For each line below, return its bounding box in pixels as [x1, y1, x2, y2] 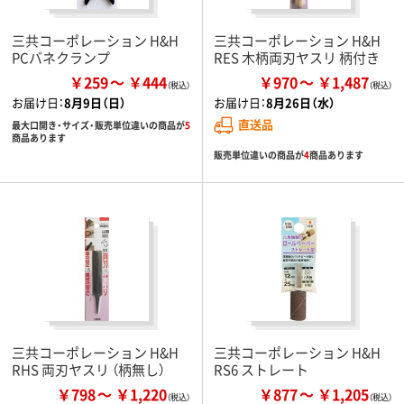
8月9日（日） [64, 93, 126, 111]
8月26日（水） [266, 93, 335, 111]
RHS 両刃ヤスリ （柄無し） [12, 359, 165, 379]
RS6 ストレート [214, 359, 308, 379]
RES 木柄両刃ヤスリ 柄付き [214, 47, 380, 67]
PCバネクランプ [12, 47, 110, 67]
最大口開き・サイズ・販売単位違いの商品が [12, 117, 185, 132]
